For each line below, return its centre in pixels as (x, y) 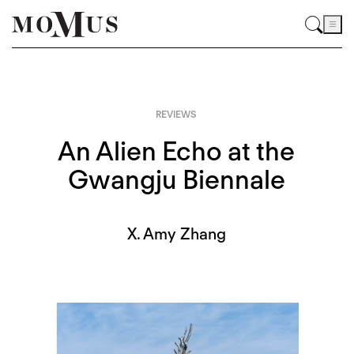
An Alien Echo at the (177, 151)
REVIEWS (177, 114)
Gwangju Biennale (176, 180)
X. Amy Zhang (176, 234)
